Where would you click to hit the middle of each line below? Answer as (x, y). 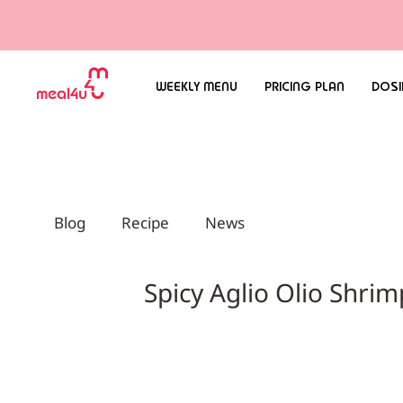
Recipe (145, 222)
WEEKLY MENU (197, 86)
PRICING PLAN (304, 86)
